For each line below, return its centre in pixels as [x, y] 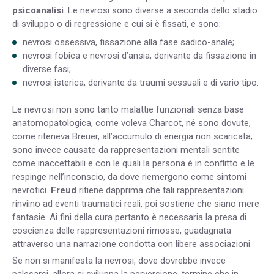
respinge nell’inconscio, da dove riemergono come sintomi [129, 177]
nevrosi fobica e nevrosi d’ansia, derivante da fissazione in [139, 55]
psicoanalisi [38, 11]
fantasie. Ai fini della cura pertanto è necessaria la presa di [129, 217]
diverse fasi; [47, 69]
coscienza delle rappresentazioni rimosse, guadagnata [122, 231]
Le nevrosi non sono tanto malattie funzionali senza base [128, 110]
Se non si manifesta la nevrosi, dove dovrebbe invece [119, 261]
